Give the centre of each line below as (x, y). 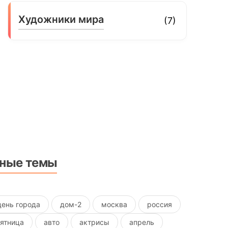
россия (160, 204)
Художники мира (61, 19)
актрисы (95, 222)
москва (115, 204)
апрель (142, 222)
